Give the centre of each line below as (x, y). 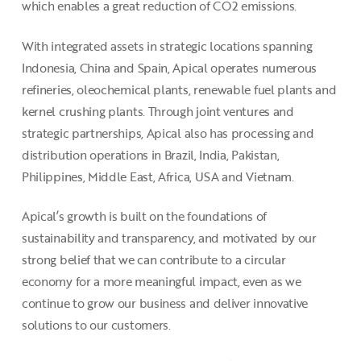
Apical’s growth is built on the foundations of (144, 216)
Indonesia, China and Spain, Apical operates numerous (169, 67)
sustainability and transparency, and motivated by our (169, 238)
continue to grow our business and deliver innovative (165, 303)
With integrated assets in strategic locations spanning (167, 46)
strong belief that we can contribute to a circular (154, 260)
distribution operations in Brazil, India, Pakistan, (150, 154)
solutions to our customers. (96, 325)
